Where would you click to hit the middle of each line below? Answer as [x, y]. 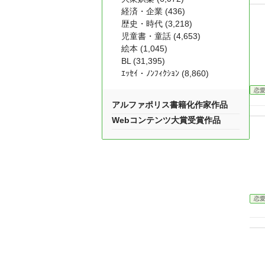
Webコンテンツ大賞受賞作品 [166, 120]
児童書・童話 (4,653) [161, 36]
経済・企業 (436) [153, 11]
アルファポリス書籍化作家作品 [170, 105]
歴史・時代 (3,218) [157, 24]
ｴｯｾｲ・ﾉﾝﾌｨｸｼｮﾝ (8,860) [165, 73]
